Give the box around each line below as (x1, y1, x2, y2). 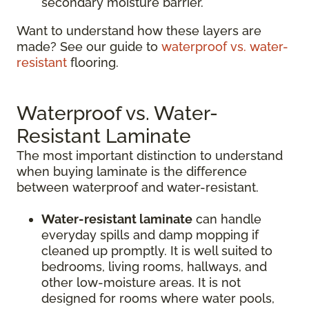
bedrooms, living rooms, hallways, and (41, 259, 267, 274)
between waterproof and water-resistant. (17, 180, 259, 195)
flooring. (67, 55, 119, 70)
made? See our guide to (17, 39, 161, 54)
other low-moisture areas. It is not (41, 275, 241, 290)
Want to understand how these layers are (17, 23, 261, 38)
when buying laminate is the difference (17, 164, 247, 179)
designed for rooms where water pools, (41, 291, 275, 306)
